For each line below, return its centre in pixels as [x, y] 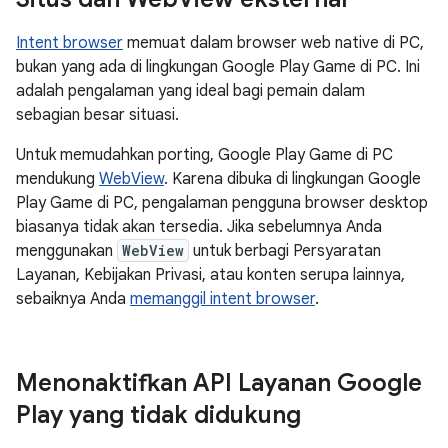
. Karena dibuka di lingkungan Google [292, 179]
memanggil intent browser [222, 299]
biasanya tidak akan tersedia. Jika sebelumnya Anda [199, 227]
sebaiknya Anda [73, 299]
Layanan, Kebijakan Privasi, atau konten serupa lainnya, [210, 275]
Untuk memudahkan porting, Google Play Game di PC [204, 155]
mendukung [57, 179]
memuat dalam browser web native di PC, [273, 43]
